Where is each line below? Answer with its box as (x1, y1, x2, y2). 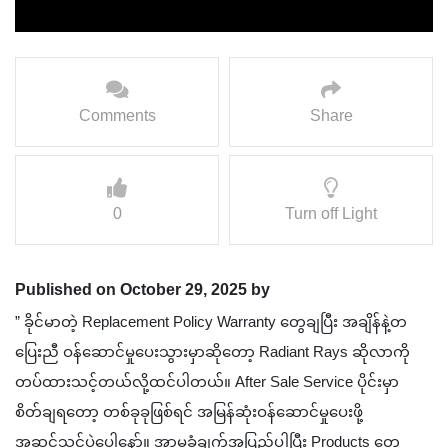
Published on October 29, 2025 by (15, 281, 270, 299)
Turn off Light (285, 205, 377, 223)
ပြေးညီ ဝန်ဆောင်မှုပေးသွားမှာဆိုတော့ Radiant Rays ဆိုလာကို (15, 343, 410, 361)
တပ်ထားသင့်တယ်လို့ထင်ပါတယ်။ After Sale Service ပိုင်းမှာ (15, 373, 399, 391)
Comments (78, 107, 156, 125)
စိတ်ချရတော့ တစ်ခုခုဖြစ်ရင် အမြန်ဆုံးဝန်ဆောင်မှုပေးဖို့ (15, 403, 363, 421)
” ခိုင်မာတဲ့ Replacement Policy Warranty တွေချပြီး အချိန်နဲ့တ (15, 313, 407, 331)
